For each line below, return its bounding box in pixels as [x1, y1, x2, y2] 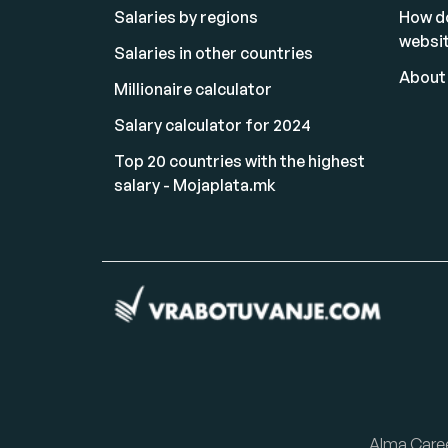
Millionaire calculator [114, 79, 272, 99]
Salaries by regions [114, 7, 258, 27]
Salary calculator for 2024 [114, 115, 311, 135]
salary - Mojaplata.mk [114, 175, 276, 195]
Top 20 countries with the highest [114, 151, 365, 171]
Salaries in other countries [114, 43, 313, 63]
